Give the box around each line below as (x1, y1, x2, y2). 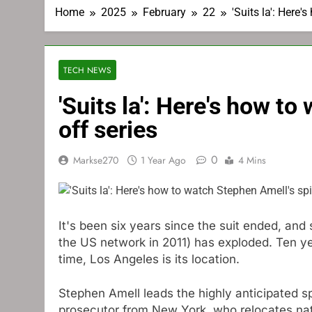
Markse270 (73, 153, 118, 167)
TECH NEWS (63, 64, 111, 76)
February (143, 6, 186, 19)
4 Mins (238, 153, 266, 167)
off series (58, 116, 157, 143)
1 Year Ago (141, 153, 186, 167)
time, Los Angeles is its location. (58, 251, 240, 266)
